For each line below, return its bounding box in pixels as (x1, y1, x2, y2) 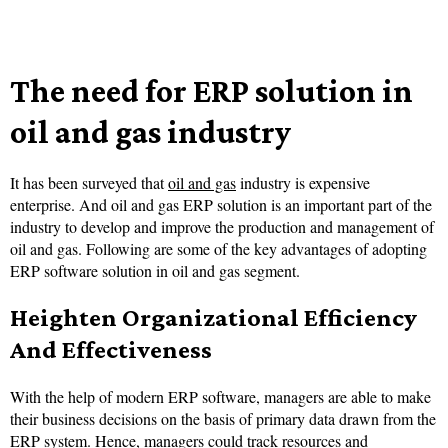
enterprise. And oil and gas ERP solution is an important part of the (10, 193, 432, 215)
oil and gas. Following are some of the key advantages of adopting (10, 237, 427, 259)
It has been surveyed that (10, 171, 168, 193)
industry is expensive (236, 171, 370, 193)
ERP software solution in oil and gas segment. (10, 259, 300, 281)
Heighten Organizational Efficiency (10, 302, 417, 332)
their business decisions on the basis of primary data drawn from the (10, 407, 436, 429)
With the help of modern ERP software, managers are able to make (10, 385, 431, 407)
